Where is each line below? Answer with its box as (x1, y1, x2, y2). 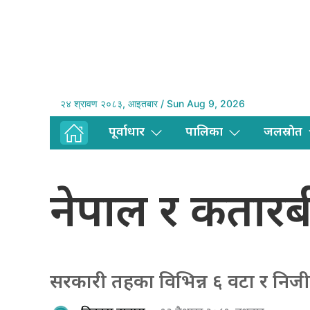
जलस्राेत (264, 125, 302, 141)
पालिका (185, 125, 223, 141)
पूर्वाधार (109, 125, 145, 141)
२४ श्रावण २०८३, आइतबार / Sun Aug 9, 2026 (60, 98, 245, 110)
